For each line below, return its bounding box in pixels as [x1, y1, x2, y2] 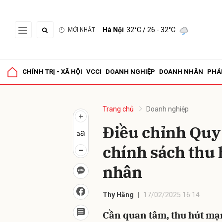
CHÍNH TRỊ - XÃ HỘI [22, 68, 82, 75]
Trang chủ [103, 105, 134, 113]
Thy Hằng [103, 191, 134, 199]
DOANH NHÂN [159, 68, 203, 75]
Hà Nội [103, 26, 124, 34]
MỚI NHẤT [68, 26, 95, 33]
